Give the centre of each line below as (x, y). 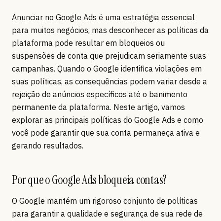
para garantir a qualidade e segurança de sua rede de (107, 213)
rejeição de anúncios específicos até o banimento (100, 94)
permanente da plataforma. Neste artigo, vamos (98, 107)
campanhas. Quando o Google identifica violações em (107, 68)
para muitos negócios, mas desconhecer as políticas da (110, 30)
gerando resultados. (48, 145)
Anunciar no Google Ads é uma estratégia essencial (103, 17)
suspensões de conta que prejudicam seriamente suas (109, 55)
